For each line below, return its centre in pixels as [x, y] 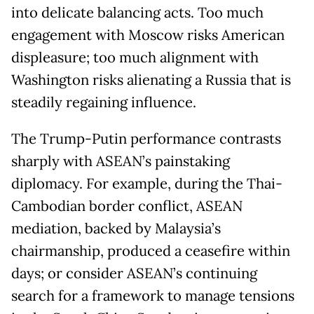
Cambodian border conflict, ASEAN [127, 206]
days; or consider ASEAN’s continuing [134, 274]
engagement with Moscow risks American [148, 35]
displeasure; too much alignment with [135, 58]
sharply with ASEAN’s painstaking [121, 162]
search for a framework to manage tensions [153, 296]
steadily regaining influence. [104, 103]
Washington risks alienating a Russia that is [151, 80]
